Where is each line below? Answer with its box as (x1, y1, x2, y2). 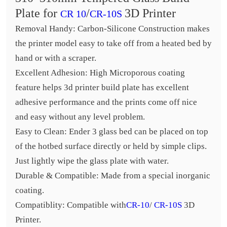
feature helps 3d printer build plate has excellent (15, 83, 189, 92)
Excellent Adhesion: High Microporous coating (15, 68, 185, 78)
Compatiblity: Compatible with (15, 200, 126, 210)
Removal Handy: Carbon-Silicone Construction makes (15, 24, 210, 33)
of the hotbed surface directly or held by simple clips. (15, 141, 207, 151)
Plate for (15, 7, 60, 20)
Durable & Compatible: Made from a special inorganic (15, 171, 210, 180)
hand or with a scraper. (15, 53, 96, 63)
